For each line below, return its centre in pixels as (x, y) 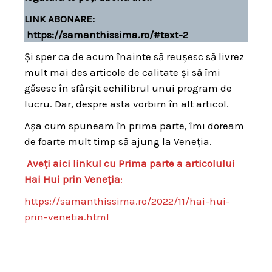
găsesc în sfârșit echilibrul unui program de (128, 88)
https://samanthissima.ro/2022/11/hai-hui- (127, 201)
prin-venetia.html (67, 216)
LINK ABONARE (58, 19)
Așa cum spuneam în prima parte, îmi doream (134, 125)
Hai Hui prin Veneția (72, 179)
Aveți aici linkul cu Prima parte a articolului (130, 163)
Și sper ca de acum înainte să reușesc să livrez (134, 56)
